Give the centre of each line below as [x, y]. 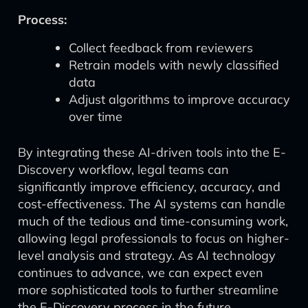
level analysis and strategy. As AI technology [147, 255]
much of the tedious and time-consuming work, [153, 221]
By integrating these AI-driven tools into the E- [152, 152]
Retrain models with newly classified [174, 65]
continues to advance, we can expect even [141, 273]
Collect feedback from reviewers [161, 48]
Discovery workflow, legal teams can [123, 169]
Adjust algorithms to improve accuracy [179, 99]
